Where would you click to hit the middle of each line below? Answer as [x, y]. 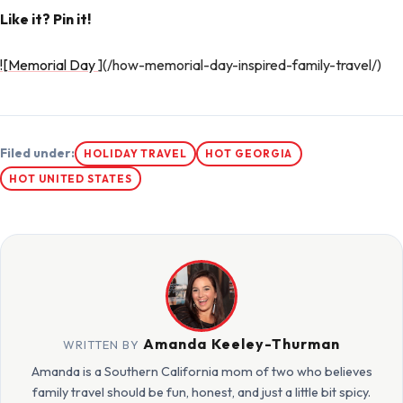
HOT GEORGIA [249, 154]
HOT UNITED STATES [71, 178]
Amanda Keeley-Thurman [242, 344]
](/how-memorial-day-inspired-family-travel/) [240, 64]
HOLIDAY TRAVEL [136, 154]
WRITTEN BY [103, 345]
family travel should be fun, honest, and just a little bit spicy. [201, 393]
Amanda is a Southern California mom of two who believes [201, 372]
